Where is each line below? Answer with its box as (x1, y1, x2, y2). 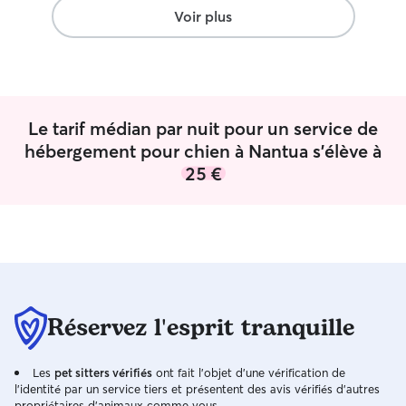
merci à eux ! (36, 24, 109, 40)
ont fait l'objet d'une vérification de (152, 365, 345, 380)
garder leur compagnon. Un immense (36, 5, 248, 21)
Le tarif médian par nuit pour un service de (28, 116, 378, 140)
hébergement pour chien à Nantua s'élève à (24, 139, 382, 162)
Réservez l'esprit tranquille (47, 310, 354, 346)
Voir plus (174, 7, 232, 25)
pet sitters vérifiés (54, 365, 152, 380)
